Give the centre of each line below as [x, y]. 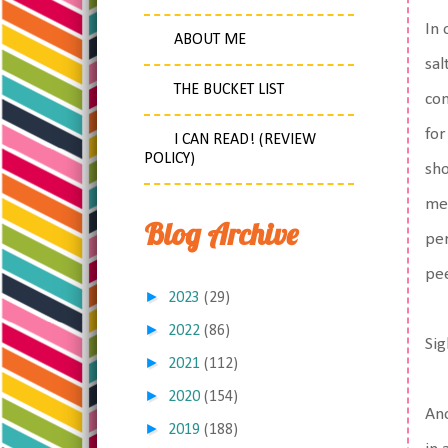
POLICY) [169, 159]
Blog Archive [221, 234]
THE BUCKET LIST [229, 90]
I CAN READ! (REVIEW [245, 140]
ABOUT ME [210, 40]
